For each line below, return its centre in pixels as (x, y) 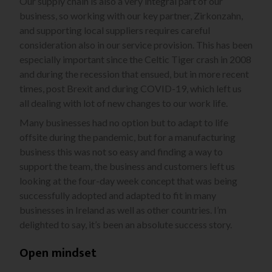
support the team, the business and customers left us (127, 166)
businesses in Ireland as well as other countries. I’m (123, 210)
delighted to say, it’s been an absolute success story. (126, 225)
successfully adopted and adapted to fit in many (118, 195)
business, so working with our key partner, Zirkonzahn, (131, 16)
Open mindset (58, 253)
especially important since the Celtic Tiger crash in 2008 (135, 59)
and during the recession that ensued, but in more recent (134, 74)
